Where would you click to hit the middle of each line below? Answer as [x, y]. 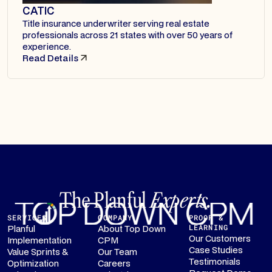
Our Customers [219, 238]
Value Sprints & [38, 251]
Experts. [181, 200]
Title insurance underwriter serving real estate [116, 23]
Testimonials [214, 261]
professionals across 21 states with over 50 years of [127, 35]
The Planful [105, 200]
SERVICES [27, 217]
